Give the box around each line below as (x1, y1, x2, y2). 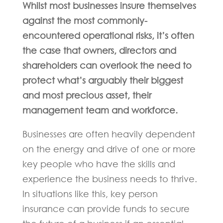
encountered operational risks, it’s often (22, 30, 194, 41)
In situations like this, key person (22, 188, 158, 199)
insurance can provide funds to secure (22, 203, 190, 214)
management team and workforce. (22, 105, 178, 115)
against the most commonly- (22, 15, 147, 26)
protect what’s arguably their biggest (22, 75, 183, 86)
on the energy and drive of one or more (22, 143, 196, 154)
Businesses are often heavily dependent (22, 128, 195, 139)
